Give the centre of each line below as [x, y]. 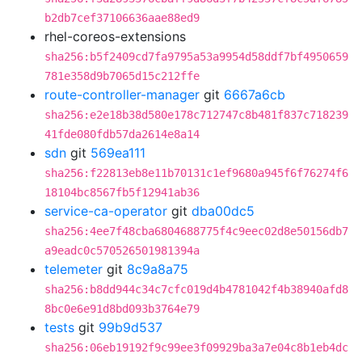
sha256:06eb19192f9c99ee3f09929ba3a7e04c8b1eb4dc [196, 347]
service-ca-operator [106, 211]
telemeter [74, 269]
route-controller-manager [122, 95]
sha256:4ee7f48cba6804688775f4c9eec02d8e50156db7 [196, 231]
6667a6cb [255, 95]
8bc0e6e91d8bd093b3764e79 [122, 309]
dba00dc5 [223, 211]
